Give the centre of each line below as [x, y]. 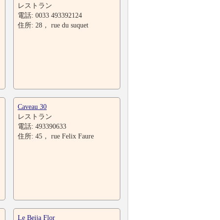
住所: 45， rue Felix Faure [56, 136]
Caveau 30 [32, 107]
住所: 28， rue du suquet [53, 25]
